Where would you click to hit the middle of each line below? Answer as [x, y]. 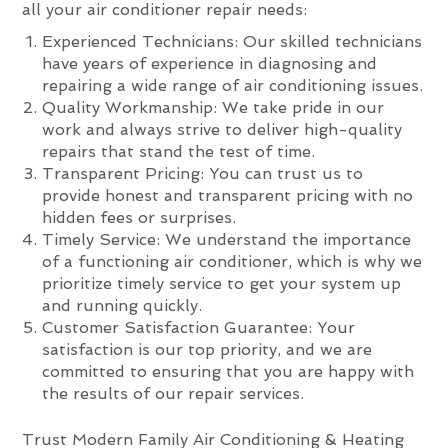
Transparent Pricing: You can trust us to [203, 173]
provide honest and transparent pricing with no [228, 195]
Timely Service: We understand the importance [227, 239]
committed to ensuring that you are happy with [228, 371]
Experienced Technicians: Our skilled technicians [232, 41]
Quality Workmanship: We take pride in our [213, 107]
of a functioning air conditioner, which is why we [232, 261]
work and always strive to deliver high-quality [222, 129]
